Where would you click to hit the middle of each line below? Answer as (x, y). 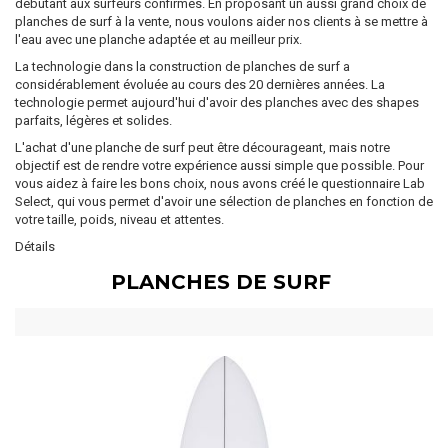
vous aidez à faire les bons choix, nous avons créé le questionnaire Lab (220, 183)
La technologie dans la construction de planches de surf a (182, 66)
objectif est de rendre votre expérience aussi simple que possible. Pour (219, 165)
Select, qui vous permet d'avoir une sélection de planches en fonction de (224, 201)
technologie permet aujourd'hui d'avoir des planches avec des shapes (217, 102)
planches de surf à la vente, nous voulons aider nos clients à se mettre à (221, 21)
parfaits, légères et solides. (93, 120)
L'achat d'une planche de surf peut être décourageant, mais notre (202, 147)
